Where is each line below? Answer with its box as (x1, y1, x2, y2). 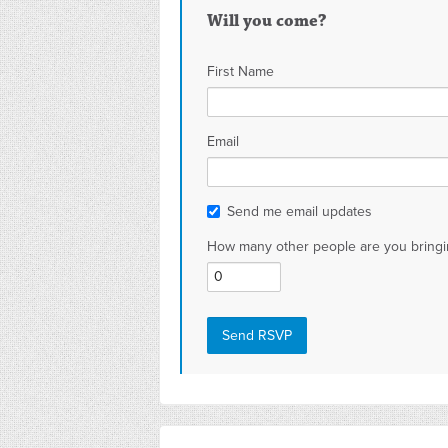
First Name (207, 63, 274, 80)
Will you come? (207, 10, 327, 32)
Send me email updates (227, 203, 372, 220)
